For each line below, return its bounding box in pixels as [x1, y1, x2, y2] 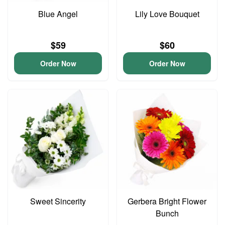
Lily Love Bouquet [135, 8, 199, 20]
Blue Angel [38, 8, 78, 20]
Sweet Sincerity [30, 195, 86, 207]
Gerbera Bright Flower [128, 195, 206, 207]
